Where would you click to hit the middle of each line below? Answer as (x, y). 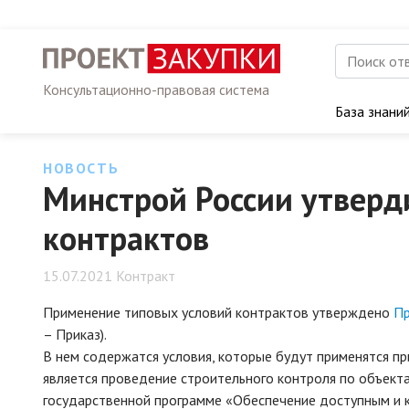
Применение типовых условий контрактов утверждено (218, 312)
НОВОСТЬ (81, 168)
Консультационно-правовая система (156, 90)
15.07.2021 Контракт (109, 276)
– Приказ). (75, 334)
